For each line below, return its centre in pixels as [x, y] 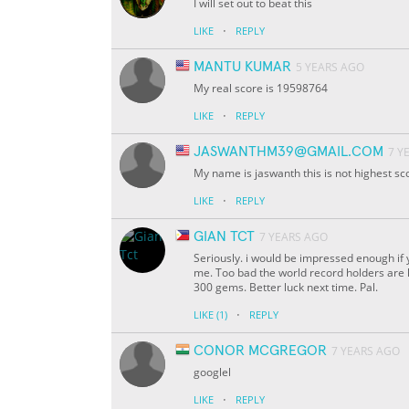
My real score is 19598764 [261, 89]
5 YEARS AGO [330, 68]
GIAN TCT [224, 237]
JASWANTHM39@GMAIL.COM [288, 152]
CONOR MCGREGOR [260, 351]
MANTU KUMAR [242, 67]
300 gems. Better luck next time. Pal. [286, 288]
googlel [212, 372]
